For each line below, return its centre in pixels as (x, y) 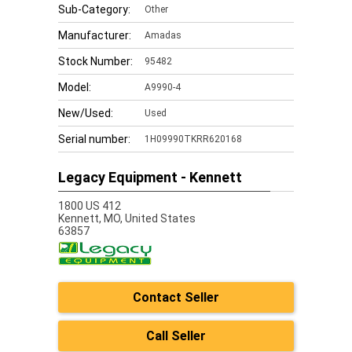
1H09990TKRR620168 (193, 139)
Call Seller (176, 336)
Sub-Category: (94, 9)
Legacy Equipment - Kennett (150, 177)
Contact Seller (176, 297)
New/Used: (86, 113)
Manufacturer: (95, 35)
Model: (75, 87)
